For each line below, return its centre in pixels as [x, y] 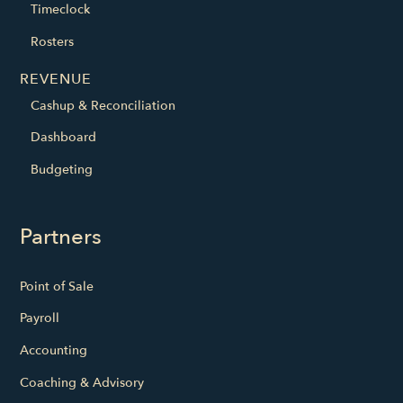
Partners [61, 237]
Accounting [54, 351]
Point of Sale [57, 286]
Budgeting [62, 169]
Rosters [53, 42]
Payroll [40, 318]
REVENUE [56, 79]
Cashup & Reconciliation [103, 105]
